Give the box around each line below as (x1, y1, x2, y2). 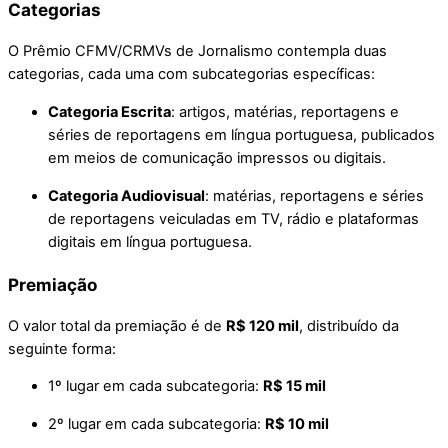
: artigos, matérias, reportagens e (171, 103, 399, 121)
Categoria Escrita (48, 103, 171, 121)
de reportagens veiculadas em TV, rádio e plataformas (48, 209, 419, 228)
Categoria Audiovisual (48, 186, 205, 205)
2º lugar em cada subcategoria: (48, 414, 265, 433)
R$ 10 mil (265, 414, 329, 433)
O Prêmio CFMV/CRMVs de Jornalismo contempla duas (8, 42, 387, 61)
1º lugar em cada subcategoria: (48, 377, 263, 396)
